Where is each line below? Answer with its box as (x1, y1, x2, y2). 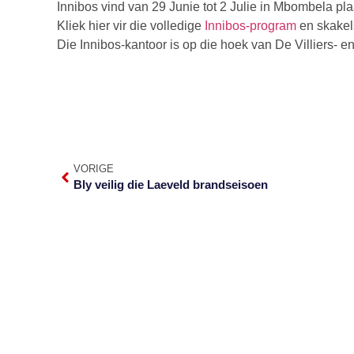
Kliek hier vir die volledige (57, 19, 205, 33)
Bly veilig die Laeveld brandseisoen (73, 177, 268, 191)
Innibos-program (205, 19, 296, 33)
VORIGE (73, 162, 114, 175)
